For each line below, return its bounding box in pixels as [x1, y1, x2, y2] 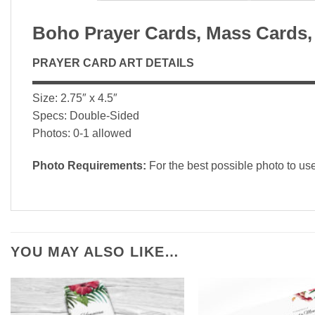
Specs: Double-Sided [32, 110, 139, 122]
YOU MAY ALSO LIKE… [11, 243, 179, 259]
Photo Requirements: [32, 159, 149, 172]
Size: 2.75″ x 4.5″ [32, 92, 117, 105]
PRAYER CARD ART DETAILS [32, 57, 197, 70]
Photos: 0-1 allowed [32, 127, 131, 140]
